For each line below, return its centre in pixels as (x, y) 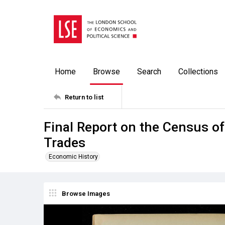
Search (149, 72)
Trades (65, 142)
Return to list (84, 97)
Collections (198, 72)
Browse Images (86, 193)
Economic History (73, 157)
